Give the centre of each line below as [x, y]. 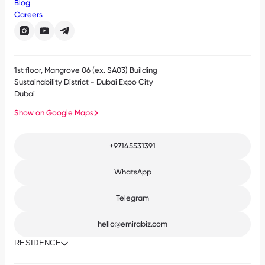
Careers [28, 15]
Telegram [132, 198]
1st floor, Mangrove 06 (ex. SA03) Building [86, 70]
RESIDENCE [38, 243]
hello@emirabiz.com [132, 224]
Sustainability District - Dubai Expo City [84, 82]
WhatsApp [132, 172]
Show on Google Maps [54, 113]
